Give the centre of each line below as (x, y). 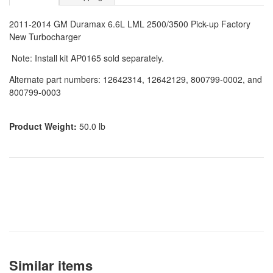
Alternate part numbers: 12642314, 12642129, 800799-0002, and (136, 80)
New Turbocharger (45, 37)
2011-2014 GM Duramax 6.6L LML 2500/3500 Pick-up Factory (130, 24)
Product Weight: (43, 126)
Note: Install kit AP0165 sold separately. (87, 58)
